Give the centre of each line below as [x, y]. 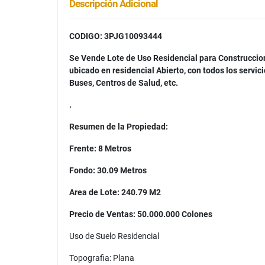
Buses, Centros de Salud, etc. [124, 83]
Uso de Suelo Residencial [114, 236]
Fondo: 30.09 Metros [108, 170]
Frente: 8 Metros [100, 148]
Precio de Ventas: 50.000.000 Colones [141, 214]
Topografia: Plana [102, 258]
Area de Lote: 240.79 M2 [115, 192]
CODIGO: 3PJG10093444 [116, 36]
